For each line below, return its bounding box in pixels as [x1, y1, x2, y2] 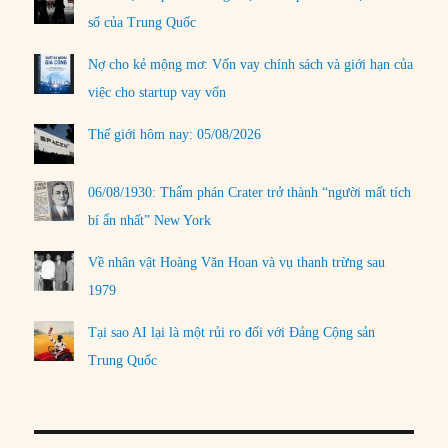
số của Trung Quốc [88, 15, 197, 31]
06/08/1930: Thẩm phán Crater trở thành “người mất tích [88, 184, 412, 200]
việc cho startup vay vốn [88, 85, 227, 101]
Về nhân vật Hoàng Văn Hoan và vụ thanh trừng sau [88, 254, 386, 270]
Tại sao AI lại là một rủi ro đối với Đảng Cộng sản [88, 324, 376, 340]
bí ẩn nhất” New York [88, 212, 212, 228]
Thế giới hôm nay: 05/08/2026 [88, 127, 262, 143]
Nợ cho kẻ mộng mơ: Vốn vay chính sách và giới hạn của [88, 57, 414, 73]
